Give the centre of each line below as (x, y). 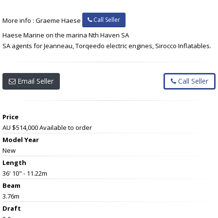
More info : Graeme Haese (42, 20)
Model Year (21, 139)
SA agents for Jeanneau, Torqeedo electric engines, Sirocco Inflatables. (107, 45)
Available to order (66, 127)
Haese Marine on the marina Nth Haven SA (66, 35)
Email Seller (35, 81)
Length (14, 162)
